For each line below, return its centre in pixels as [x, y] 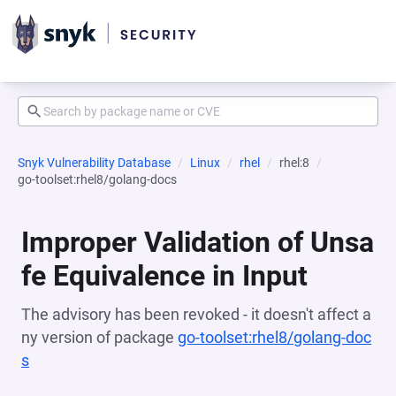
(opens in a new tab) [102, 360]
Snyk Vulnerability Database [94, 163]
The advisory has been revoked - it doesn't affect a [196, 314]
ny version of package [99, 337]
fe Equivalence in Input [164, 276]
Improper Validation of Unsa [198, 242]
